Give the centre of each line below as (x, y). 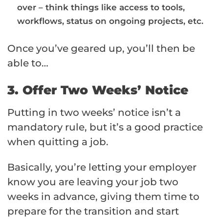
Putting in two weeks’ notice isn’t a (94, 112)
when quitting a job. (58, 142)
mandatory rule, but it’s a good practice (105, 127)
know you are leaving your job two (93, 182)
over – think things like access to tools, (101, 7)
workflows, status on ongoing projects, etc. (110, 21)
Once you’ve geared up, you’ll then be (101, 48)
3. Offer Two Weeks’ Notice (98, 90)
